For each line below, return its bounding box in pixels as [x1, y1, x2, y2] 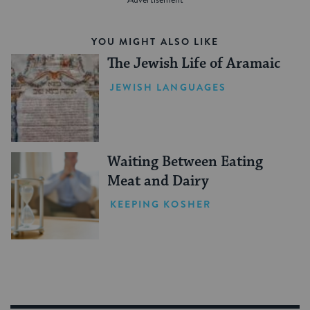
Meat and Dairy [107, 172, 209, 190]
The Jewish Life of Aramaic [107, 55, 280, 73]
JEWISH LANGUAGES [109, 80, 227, 94]
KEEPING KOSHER [109, 197, 211, 212]
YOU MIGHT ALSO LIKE [91, 35, 219, 48]
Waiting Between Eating [107, 152, 263, 171]
